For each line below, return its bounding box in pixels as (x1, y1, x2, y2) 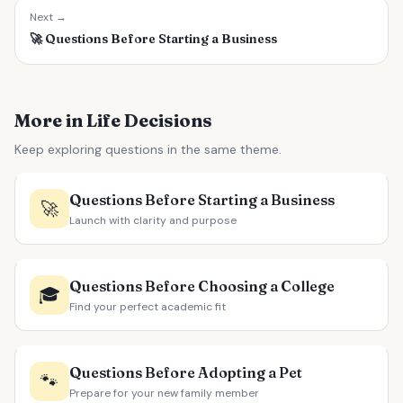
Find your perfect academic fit (69, 300, 226, 314)
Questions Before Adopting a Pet (69, 363, 302, 381)
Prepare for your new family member (69, 386, 259, 400)
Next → (30, 10, 67, 24)
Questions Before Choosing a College (69, 277, 335, 295)
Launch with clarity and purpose (69, 213, 237, 228)
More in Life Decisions (14, 109, 212, 131)
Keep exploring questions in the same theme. (14, 141, 282, 157)
